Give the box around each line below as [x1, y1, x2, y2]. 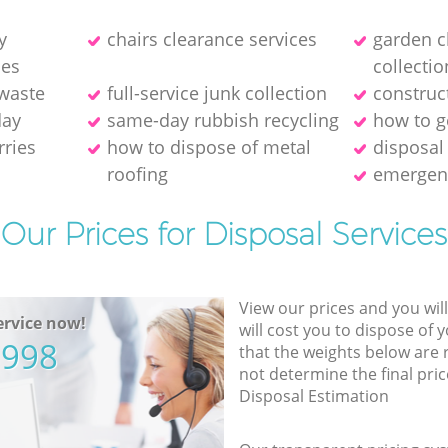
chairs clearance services [106, 26, 317, 51]
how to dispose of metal [106, 134, 311, 159]
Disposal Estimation [238, 384, 389, 407]
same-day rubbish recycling [106, 107, 339, 132]
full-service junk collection [106, 80, 327, 105]
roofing [106, 161, 168, 186]
